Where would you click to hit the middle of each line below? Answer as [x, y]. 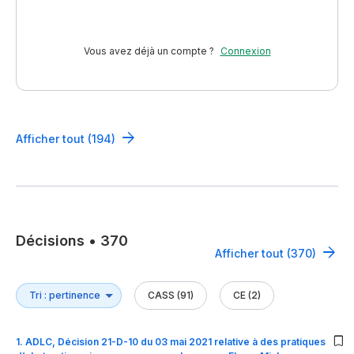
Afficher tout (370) [265, 253]
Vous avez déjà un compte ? [149, 51]
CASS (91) [171, 296]
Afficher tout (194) [66, 138]
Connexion [245, 51]
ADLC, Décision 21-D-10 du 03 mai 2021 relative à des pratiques [175, 342]
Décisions [50, 240]
